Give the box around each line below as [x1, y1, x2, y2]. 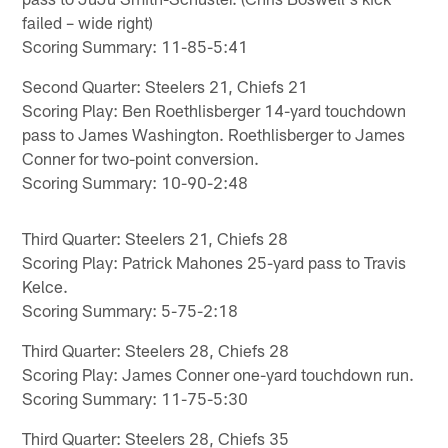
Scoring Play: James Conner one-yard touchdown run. [22, 363, 415, 384]
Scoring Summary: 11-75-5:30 [22, 387, 249, 408]
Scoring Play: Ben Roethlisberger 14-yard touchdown [22, 99, 407, 120]
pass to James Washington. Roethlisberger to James [22, 123, 406, 144]
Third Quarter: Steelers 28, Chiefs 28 [22, 339, 290, 360]
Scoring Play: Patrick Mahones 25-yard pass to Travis [22, 251, 407, 272]
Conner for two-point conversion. [22, 147, 260, 168]
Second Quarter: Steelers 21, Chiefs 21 [22, 75, 309, 96]
